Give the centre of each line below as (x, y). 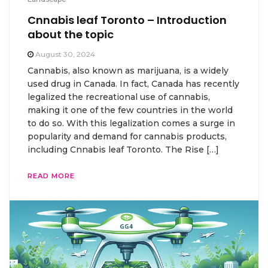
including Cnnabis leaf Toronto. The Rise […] (123, 149)
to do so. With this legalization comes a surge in (131, 123)
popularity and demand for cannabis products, (127, 136)
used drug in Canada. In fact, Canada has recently (133, 83)
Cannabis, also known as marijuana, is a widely (128, 70)
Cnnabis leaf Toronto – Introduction (127, 20)
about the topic (71, 34)
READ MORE (51, 176)
